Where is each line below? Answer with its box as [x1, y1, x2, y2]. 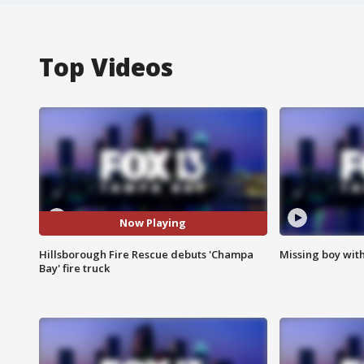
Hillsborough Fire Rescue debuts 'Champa [39, 246, 253, 262]
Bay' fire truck [39, 260, 110, 275]
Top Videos [39, 50, 173, 84]
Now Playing [119, 215, 187, 231]
